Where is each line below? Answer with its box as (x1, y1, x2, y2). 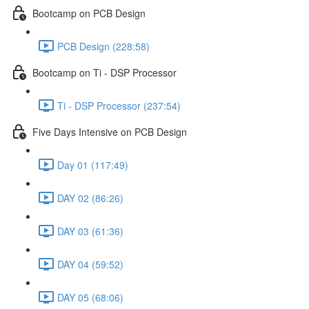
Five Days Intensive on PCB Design (32, 124, 187, 139)
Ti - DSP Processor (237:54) (57, 98, 181, 112)
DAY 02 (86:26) (57, 190, 123, 205)
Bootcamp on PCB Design (32, 6, 146, 20)
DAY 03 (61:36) (57, 223, 123, 238)
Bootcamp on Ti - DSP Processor (32, 65, 177, 79)
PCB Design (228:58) (57, 39, 150, 53)
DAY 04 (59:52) (57, 257, 123, 271)
